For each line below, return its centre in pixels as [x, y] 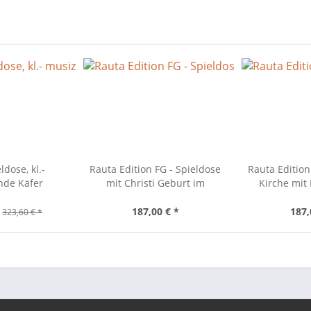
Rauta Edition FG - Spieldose [155, 169]
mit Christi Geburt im [155, 183]
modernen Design [155, 197]
